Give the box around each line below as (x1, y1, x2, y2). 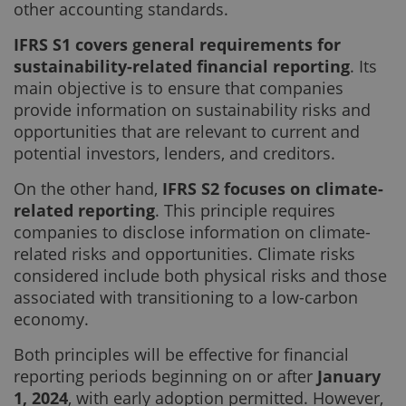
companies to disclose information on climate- (14, 221, 371, 243)
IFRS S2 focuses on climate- (162, 178, 383, 199)
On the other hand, (14, 178, 162, 199)
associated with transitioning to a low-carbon (14, 286, 358, 308)
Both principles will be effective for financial (14, 343, 349, 365)
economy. (14, 308, 89, 330)
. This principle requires (155, 199, 335, 221)
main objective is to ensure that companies (14, 77, 343, 99)
